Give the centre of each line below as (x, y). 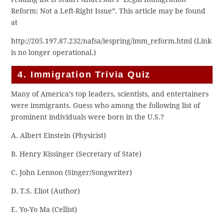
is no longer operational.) (54, 53)
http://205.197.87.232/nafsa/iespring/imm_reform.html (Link (111, 41)
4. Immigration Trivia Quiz (84, 75)
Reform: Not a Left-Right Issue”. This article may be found (108, 11)
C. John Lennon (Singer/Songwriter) (72, 173)
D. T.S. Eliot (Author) (46, 191)
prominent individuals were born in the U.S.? (88, 117)
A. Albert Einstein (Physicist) (59, 136)
